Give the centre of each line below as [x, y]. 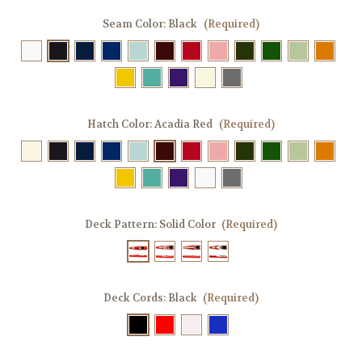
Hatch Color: [121, 124]
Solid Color [187, 224]
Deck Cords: [135, 297]
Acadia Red [183, 124]
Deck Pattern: [122, 224]
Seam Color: [135, 23]
